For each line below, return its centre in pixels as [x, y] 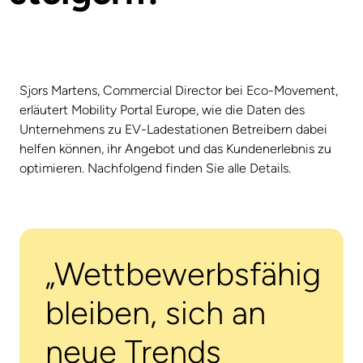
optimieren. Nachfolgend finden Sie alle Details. [155, 168]
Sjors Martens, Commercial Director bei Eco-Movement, [179, 90]
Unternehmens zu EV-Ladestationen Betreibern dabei [173, 129]
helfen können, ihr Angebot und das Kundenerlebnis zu [175, 148]
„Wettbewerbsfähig [183, 273]
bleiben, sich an [156, 312]
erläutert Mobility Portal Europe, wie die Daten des [162, 109]
